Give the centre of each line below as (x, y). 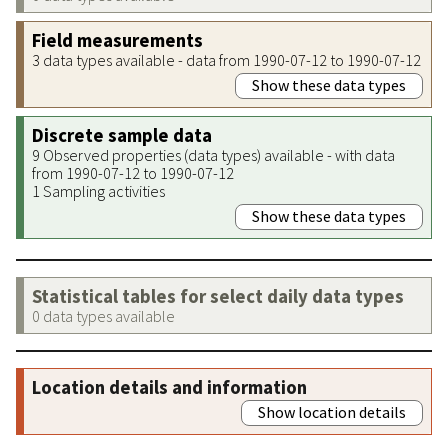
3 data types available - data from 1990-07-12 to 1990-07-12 (226, 59)
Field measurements (117, 40)
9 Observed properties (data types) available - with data (213, 154)
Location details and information (169, 387)
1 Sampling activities (98, 190)
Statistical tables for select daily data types (218, 296)
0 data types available (103, 315)
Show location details (332, 411)
